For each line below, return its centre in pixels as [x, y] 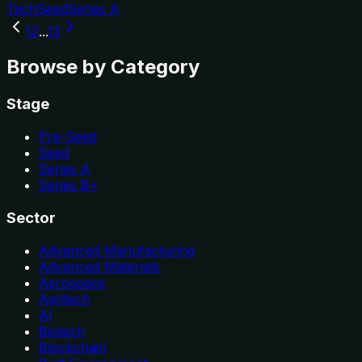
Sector [31, 217]
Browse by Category [103, 67]
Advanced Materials [99, 266]
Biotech [62, 331]
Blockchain [73, 347]
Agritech [65, 299]
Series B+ [69, 185]
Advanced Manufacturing [117, 250]
